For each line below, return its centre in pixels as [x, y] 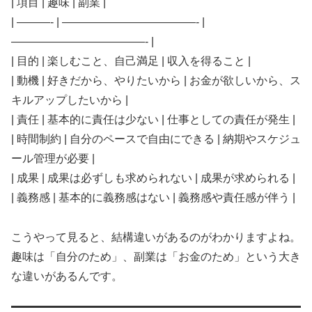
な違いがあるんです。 [67, 276]
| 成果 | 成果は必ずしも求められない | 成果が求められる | [153, 178]
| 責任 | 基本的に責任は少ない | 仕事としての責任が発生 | [153, 119]
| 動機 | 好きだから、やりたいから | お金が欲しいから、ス [156, 80]
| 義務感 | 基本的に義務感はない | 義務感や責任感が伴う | [153, 197]
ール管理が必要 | [53, 158]
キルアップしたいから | [70, 100]
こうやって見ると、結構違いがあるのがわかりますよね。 [156, 237]
